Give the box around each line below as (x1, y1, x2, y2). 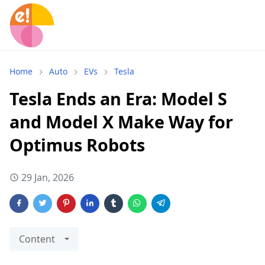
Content (19, 232, 55, 245)
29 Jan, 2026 (21, 171, 74, 184)
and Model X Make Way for (9, 110, 233, 133)
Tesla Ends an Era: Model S (9, 87, 227, 110)
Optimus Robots (9, 133, 145, 156)
